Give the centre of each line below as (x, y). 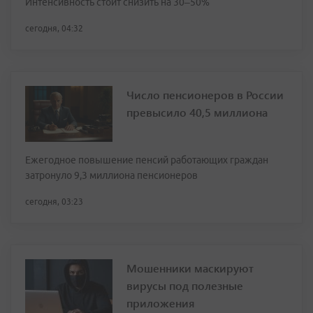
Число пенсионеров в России (205, 95)
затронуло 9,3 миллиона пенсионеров (111, 176)
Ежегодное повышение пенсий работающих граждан (147, 160)
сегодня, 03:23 (54, 202)
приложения (161, 303)
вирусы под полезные (185, 286)
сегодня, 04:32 (54, 29)
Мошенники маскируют (190, 268)
